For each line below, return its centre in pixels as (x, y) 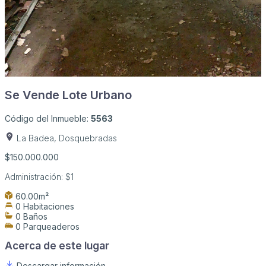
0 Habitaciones (45, 206)
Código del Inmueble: (48, 118)
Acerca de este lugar (57, 246)
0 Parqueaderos (47, 226)
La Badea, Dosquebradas (67, 138)
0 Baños (31, 216)
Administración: (35, 176)
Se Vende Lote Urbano (68, 95)
